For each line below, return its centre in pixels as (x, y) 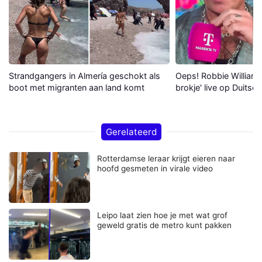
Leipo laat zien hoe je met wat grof (163, 215)
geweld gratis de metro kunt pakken (165, 225)
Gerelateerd (131, 132)
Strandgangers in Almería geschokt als (85, 75)
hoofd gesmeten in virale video (155, 168)
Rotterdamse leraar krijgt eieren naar (166, 158)
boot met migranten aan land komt (77, 87)
